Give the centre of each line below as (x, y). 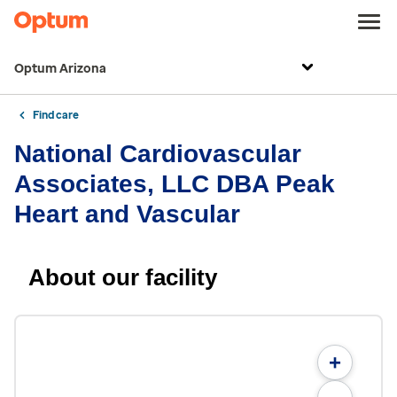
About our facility (123, 277)
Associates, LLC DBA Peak (175, 184)
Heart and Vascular (127, 214)
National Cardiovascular (158, 154)
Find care (56, 115)
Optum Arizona (60, 69)
